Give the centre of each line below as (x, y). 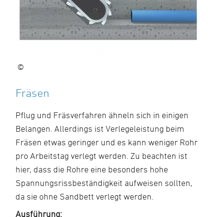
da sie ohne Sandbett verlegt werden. (85, 196)
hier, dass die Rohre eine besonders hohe (92, 169)
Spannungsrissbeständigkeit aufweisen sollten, (104, 183)
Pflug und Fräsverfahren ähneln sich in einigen (102, 115)
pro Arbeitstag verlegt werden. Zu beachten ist (101, 156)
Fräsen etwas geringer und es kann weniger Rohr (107, 142)
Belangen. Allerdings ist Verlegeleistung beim (100, 129)
